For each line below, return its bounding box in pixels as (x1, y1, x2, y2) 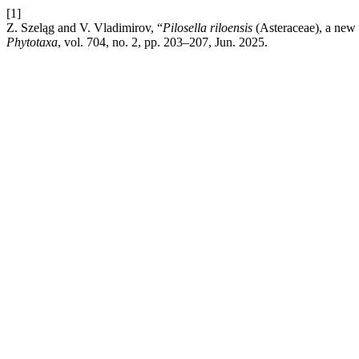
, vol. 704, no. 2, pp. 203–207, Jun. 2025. (58, 35, 268, 49)
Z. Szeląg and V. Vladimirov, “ (6, 21, 163, 34)
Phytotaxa (6, 35, 58, 49)
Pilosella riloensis (163, 21, 252, 34)
